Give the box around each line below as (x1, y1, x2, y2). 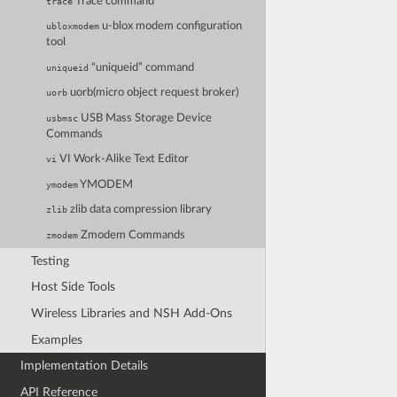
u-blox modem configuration (99, 20, 243, 33)
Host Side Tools (30, 280, 115, 294)
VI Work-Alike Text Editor (57, 153, 190, 166)
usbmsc (46, 113, 79, 123)
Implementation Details (20, 359, 149, 373)
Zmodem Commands (78, 229, 186, 241)
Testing (30, 253, 69, 268)
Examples (30, 332, 82, 346)
